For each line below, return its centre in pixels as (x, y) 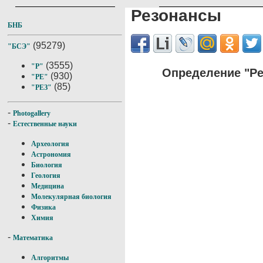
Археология (50, 144)
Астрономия (51, 154)
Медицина (48, 186)
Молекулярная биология (71, 197)
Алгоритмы (50, 258)
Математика (33, 238)
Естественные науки (45, 124)
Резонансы (176, 16)
